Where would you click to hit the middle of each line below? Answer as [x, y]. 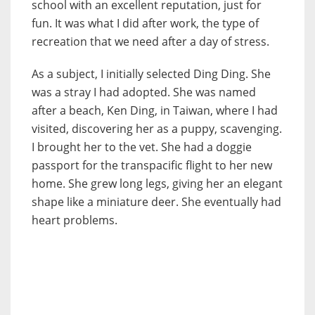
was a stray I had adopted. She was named [144, 92]
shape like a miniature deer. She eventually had [156, 202]
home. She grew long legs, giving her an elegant [157, 184]
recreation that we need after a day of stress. [150, 42]
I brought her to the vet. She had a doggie [142, 147]
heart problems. [75, 220]
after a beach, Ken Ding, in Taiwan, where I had [155, 111]
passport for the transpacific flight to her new [152, 166]
